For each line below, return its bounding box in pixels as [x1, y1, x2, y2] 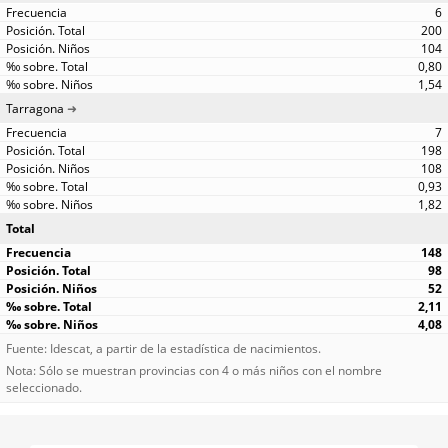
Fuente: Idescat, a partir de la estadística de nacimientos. [6, 340, 321, 357]
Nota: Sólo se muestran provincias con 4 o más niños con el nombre [6, 361, 382, 379]
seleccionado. [6, 378, 82, 396]
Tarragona [6, 100, 64, 117]
